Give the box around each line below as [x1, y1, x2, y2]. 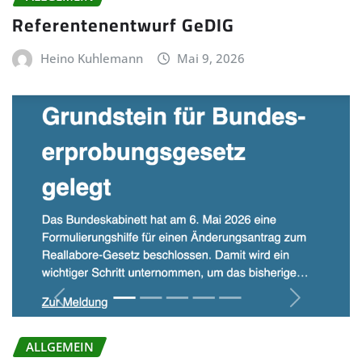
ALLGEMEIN [26, 338, 94, 355]
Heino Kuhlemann [40, 50, 143, 67]
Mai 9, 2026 [177, 50, 246, 67]
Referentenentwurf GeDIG [12, 8, 234, 43]
